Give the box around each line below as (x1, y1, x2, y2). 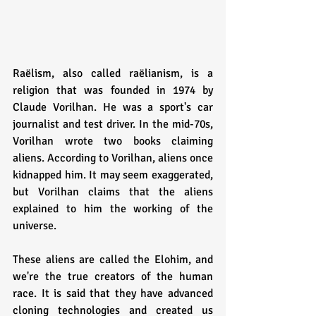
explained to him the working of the (13, 201, 213, 216)
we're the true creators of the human (13, 269, 213, 284)
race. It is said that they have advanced (13, 286, 213, 300)
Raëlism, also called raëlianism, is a (13, 66, 213, 80)
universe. (13, 218, 56, 233)
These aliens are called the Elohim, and (13, 252, 213, 267)
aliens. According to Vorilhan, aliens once (13, 150, 213, 165)
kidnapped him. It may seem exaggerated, (13, 167, 213, 182)
